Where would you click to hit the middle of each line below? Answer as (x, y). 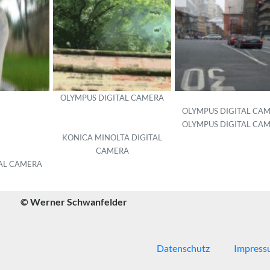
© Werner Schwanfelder (74, 202)
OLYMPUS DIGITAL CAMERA (112, 98)
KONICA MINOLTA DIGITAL (112, 137)
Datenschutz (183, 248)
